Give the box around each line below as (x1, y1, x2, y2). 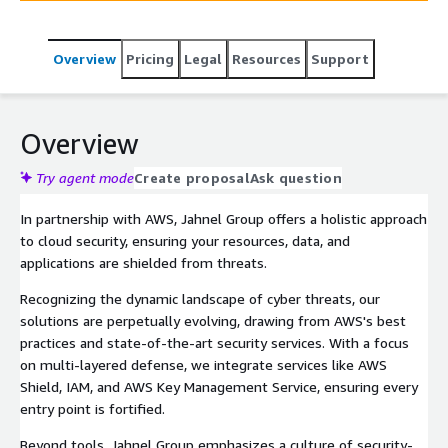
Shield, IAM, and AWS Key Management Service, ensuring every (20, 377, 418, 395)
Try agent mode (36, 168, 134, 186)
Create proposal (134, 168, 250, 186)
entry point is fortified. (20, 399, 165, 417)
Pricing (126, 49, 174, 67)
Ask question (249, 168, 342, 186)
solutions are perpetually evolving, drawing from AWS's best (20, 311, 406, 329)
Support (311, 49, 369, 67)
